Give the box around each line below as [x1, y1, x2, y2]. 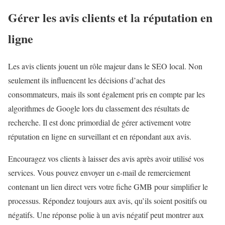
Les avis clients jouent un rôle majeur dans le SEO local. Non [8, 60, 202, 71]
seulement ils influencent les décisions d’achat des [8, 74, 165, 85]
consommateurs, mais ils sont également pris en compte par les [8, 88, 205, 99]
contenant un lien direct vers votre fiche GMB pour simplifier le [8, 181, 208, 192]
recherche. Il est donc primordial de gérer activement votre [8, 117, 191, 128]
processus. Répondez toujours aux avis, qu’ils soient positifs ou [8, 195, 207, 206]
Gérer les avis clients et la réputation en [8, 8, 212, 26]
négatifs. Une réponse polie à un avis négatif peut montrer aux [8, 209, 204, 220]
